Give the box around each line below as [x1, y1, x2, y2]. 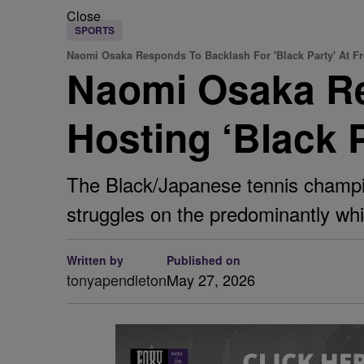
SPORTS [75, 23, 115, 37]
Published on [167, 252, 240, 268]
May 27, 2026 [167, 269, 255, 290]
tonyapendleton [67, 269, 167, 290]
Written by [67, 252, 123, 268]
